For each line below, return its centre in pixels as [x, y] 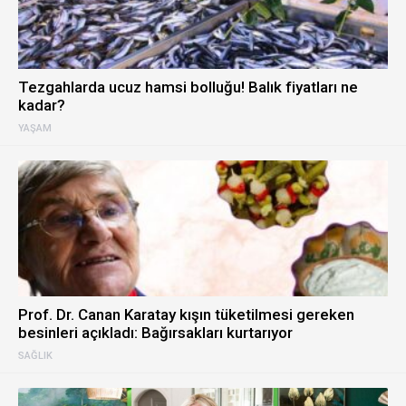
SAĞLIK [35, 356]
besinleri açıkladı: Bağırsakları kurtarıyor [155, 333]
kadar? [42, 105]
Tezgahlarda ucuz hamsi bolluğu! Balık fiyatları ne [188, 87]
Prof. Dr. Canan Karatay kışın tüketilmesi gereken [186, 314]
